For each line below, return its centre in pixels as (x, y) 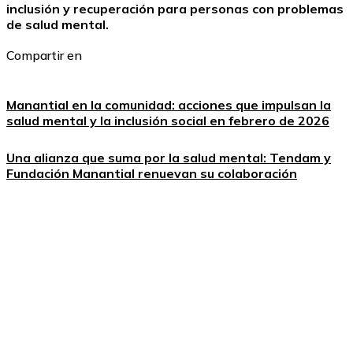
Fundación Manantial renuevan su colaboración (152, 173)
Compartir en (44, 56)
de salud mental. (58, 24)
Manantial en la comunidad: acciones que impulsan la (169, 104)
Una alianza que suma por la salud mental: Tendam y (169, 157)
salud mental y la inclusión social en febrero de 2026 (168, 120)
